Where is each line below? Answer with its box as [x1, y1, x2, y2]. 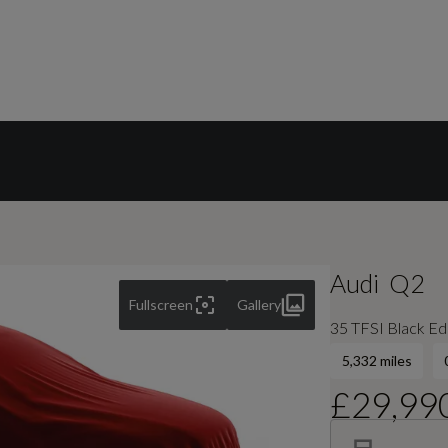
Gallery [237, 296, 282, 313]
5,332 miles [341, 352, 412, 370]
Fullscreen [129, 296, 194, 313]
